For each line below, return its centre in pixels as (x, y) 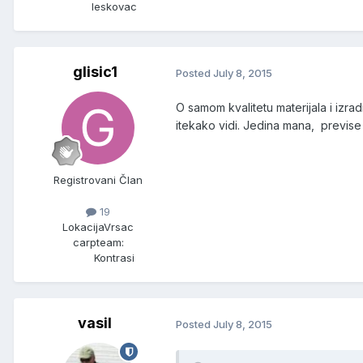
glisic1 (95, 72)
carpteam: (98, 243)
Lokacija (83, 227)
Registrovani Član (98, 180)
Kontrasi (114, 258)
